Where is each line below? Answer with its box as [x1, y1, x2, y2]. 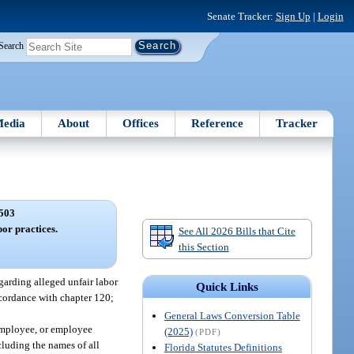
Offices [122, 116, 159, 130]
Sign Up [275, 9, 311, 22]
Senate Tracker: [206, 9, 276, 22]
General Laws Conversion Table [164, 310, 300, 322]
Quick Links [195, 281, 258, 294]
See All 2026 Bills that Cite [178, 224, 296, 237]
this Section [178, 240, 229, 253]
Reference [191, 116, 244, 130]
